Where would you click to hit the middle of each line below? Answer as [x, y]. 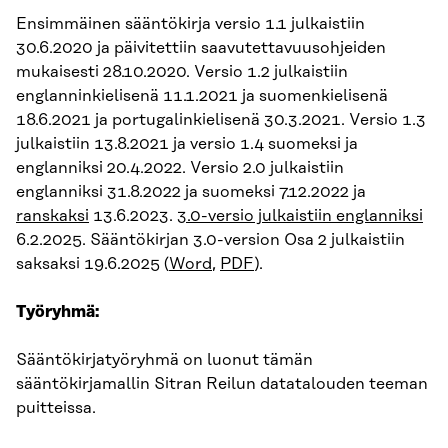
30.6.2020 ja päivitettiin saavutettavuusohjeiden [201, 47]
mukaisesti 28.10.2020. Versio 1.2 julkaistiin [182, 71]
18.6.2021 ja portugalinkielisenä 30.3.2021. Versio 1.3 [221, 119]
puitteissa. [56, 407]
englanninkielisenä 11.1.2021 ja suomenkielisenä [202, 95]
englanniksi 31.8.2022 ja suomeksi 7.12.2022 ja [191, 191]
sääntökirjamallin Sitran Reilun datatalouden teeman [222, 383]
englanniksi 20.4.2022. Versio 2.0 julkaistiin [180, 167]
